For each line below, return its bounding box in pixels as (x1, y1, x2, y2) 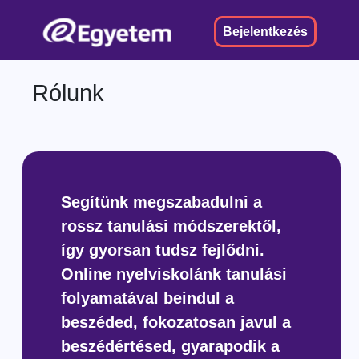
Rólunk (31, 79, 104, 106)
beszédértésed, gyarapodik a (60, 337, 280, 355)
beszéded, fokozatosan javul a (60, 313, 291, 331)
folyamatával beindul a (60, 288, 234, 307)
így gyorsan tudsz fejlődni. (60, 240, 264, 259)
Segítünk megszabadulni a (60, 192, 262, 211)
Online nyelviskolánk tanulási (60, 264, 287, 283)
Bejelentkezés (223, 25, 309, 39)
